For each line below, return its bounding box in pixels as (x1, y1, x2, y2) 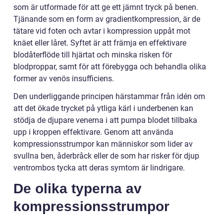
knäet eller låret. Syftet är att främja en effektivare (13, 38, 186, 48)
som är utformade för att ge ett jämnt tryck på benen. (13, 2, 198, 12)
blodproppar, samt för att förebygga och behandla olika (13, 62, 206, 72)
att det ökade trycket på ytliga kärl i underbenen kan (13, 104, 193, 113)
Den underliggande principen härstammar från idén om (13, 92, 205, 102)
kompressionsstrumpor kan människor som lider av (13, 139, 193, 149)
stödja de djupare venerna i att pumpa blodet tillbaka (13, 115, 197, 125)
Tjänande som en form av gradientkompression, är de (13, 14, 200, 24)
